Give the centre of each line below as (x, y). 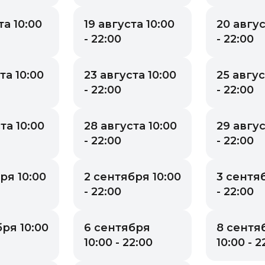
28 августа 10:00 (130, 126)
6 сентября (117, 227)
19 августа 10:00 (129, 24)
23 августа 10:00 (130, 75)
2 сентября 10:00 (132, 177)
